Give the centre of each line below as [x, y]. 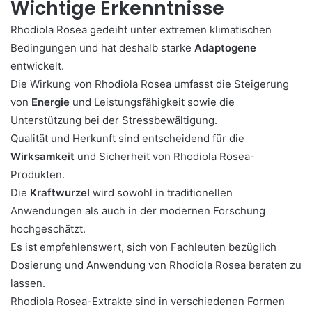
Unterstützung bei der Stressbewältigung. [114, 120]
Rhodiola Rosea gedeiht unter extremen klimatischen [141, 30]
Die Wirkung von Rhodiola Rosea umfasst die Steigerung [150, 84]
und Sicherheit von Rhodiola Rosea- [165, 156]
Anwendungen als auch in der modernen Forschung [138, 211]
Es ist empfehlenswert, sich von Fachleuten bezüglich [143, 247]
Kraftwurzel [60, 193]
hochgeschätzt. [48, 229]
